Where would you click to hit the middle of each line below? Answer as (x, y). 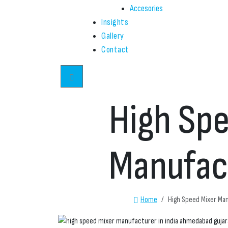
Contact (115, 50)
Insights (115, 22)
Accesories (146, 8)
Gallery (113, 36)
